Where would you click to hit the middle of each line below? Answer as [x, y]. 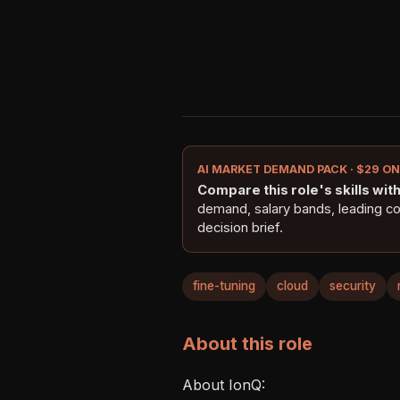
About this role [247, 343]
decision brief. [240, 227]
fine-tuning [224, 286]
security [353, 286]
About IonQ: [228, 384]
